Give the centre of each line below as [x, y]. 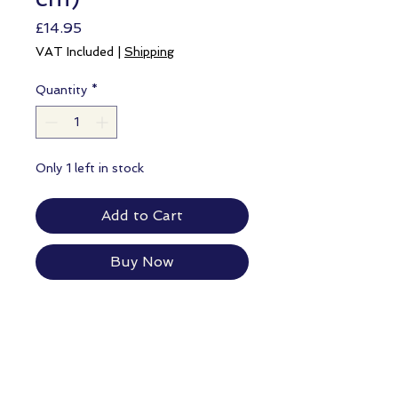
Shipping [149, 52]
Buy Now [142, 262]
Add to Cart [142, 215]
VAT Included [75, 52]
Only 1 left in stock [90, 168]
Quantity [61, 90]
